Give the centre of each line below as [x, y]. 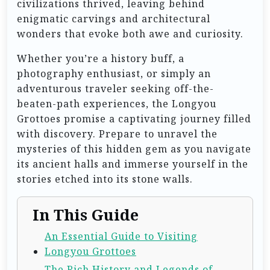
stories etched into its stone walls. [105, 179]
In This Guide [86, 215]
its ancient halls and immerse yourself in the [133, 164]
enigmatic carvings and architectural [114, 18]
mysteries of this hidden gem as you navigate [134, 149]
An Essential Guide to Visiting [121, 236]
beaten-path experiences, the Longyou [117, 103]
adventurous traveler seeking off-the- [115, 88]
